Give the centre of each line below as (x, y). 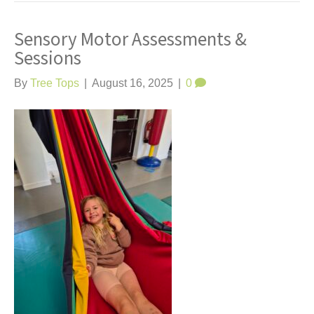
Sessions (48, 59)
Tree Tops (55, 83)
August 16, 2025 (132, 83)
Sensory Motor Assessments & (130, 40)
